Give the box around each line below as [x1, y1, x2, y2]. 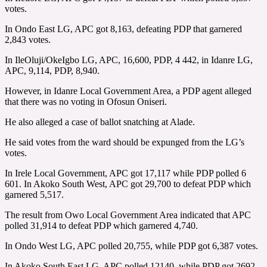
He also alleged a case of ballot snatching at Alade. [5, 116, 195, 127]
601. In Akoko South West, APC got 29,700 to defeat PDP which [5, 178, 251, 189]
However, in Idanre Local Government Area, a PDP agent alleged [5, 85, 252, 96]
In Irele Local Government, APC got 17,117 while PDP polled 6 [5, 167, 246, 178]
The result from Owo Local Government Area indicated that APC [5, 209, 251, 220]
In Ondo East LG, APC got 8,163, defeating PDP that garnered [5, 23, 242, 34]
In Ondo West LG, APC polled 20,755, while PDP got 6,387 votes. [5, 240, 258, 251]
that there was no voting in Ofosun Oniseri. [5, 96, 167, 107]
